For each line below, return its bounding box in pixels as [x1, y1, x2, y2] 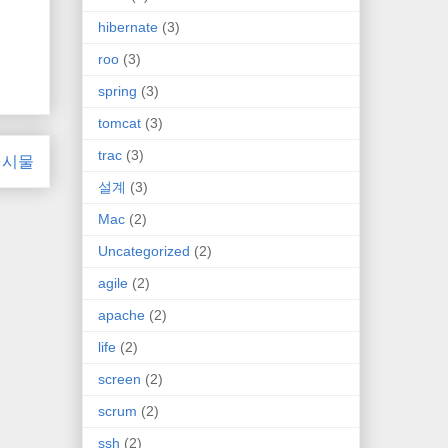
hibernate [98, 18, 158, 35]
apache [98, 306, 145, 323]
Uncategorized [98, 242, 190, 259]
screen [98, 370, 141, 387]
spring [98, 82, 137, 99]
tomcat [98, 114, 141, 131]
